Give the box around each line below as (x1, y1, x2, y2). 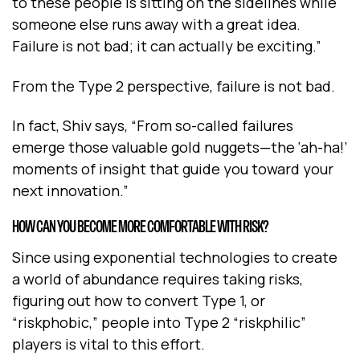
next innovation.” (12, 180, 129, 200)
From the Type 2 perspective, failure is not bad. (12, 76, 338, 96)
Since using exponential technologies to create (12, 247, 337, 268)
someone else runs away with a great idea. (12, 14, 301, 35)
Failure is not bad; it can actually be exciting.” (12, 36, 321, 56)
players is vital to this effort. (12, 334, 208, 354)
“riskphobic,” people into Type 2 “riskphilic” (12, 313, 306, 333)
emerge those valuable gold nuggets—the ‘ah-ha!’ (12, 137, 347, 157)
